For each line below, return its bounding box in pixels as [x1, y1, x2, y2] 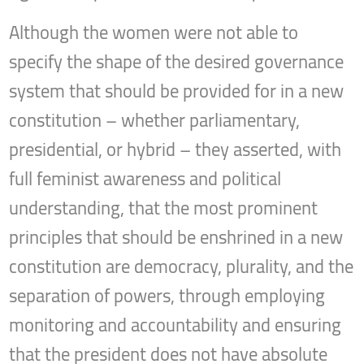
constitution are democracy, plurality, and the [9, 249, 354, 284]
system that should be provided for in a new [9, 74, 344, 109]
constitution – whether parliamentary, [9, 103, 301, 138]
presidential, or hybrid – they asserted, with [9, 132, 342, 167]
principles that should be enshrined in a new [9, 220, 344, 255]
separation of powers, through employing [9, 279, 326, 314]
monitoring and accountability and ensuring [9, 308, 342, 343]
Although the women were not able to [9, 15, 299, 50]
